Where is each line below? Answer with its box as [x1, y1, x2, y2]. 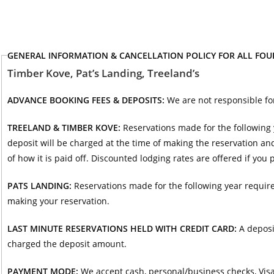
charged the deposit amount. [7, 237, 127, 250]
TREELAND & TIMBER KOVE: [7, 121, 123, 133]
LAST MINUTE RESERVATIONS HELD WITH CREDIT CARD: [7, 222, 239, 234]
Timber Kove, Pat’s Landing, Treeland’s [7, 65, 199, 80]
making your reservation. [7, 194, 109, 207]
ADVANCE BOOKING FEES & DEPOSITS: [7, 94, 165, 106]
